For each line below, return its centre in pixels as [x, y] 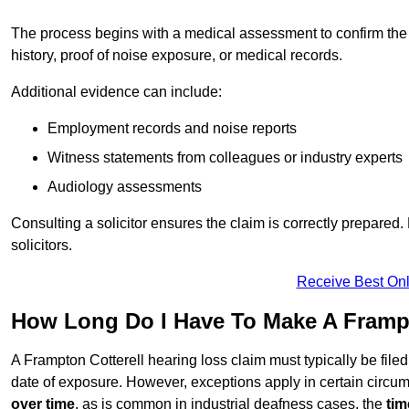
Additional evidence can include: [116, 92]
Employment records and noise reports [172, 129]
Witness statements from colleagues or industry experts [225, 158]
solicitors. [42, 246]
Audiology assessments [125, 187]
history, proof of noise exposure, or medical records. [177, 56]
